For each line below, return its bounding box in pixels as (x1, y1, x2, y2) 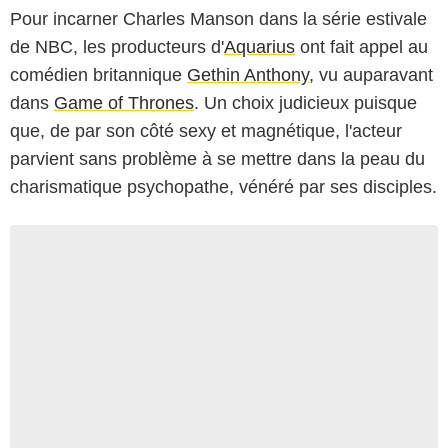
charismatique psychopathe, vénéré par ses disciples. (10, 176, 437, 197)
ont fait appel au (295, 36, 428, 57)
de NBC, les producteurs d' (10, 36, 224, 57)
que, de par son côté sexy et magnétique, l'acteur (10, 120, 402, 141)
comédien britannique (10, 64, 187, 85)
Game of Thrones (54, 92, 194, 113)
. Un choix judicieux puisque (194, 92, 417, 113)
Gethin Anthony (187, 64, 309, 85)
